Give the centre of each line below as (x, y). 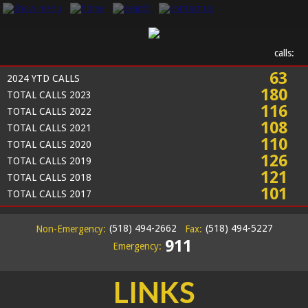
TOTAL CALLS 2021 (49, 128)
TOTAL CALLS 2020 (49, 144)
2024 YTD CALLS (43, 78)
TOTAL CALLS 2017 (49, 194)
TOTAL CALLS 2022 (49, 111)
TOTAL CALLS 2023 (49, 95)
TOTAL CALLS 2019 (49, 161)
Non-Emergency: (70, 229)
